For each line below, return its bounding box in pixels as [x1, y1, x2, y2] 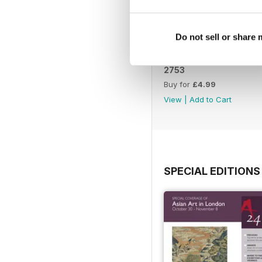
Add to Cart [189, 95, 232, 105]
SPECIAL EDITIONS [164, 165, 260, 178]
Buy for [164, 80, 192, 89]
